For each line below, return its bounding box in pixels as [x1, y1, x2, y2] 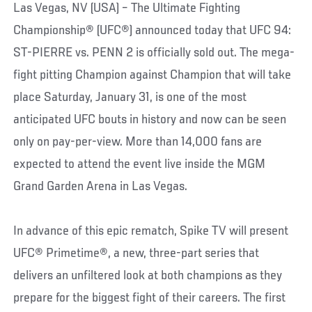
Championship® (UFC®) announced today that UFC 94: [13, 23, 292, 38]
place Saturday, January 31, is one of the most [13, 90, 247, 104]
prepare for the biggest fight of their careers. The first [13, 290, 286, 305]
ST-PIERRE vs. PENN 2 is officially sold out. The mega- [13, 45, 295, 60]
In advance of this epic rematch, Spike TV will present [13, 224, 289, 238]
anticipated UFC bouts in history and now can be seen [13, 112, 287, 127]
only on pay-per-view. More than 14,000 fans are [13, 134, 263, 149]
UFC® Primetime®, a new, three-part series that [13, 246, 260, 260]
